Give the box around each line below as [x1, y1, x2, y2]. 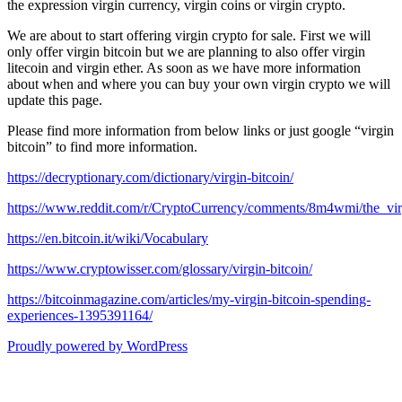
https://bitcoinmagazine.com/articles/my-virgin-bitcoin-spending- [7, 291, 371, 307]
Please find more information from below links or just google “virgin [7, 122, 394, 138]
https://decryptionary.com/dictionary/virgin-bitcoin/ [7, 169, 293, 185]
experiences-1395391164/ [7, 307, 153, 323]
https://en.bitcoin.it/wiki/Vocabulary [7, 230, 208, 246]
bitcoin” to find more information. [7, 138, 197, 154]
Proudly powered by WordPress [7, 337, 188, 354]
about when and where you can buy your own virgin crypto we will [7, 75, 390, 92]
